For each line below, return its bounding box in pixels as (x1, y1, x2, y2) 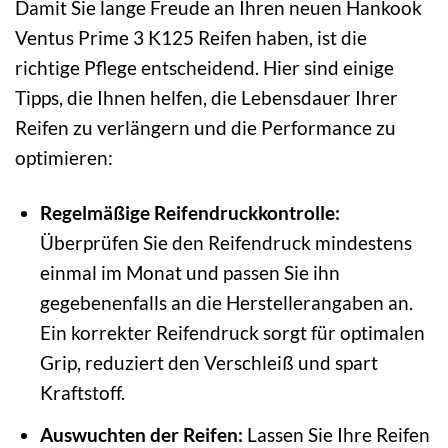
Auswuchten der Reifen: (39, 422, 243, 446)
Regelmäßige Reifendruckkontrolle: (39, 201, 340, 225)
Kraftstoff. (39, 381, 125, 405)
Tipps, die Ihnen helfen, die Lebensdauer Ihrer (15, 86, 398, 110)
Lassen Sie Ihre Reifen (242, 422, 430, 446)
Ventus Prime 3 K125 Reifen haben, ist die (15, 26, 367, 50)
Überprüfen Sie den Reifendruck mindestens (39, 231, 412, 255)
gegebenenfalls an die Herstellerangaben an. (39, 291, 413, 315)
